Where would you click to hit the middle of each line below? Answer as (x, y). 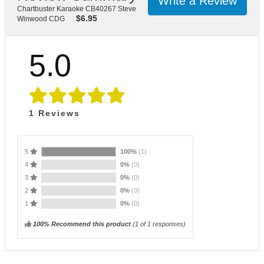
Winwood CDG (41, 19)
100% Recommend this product (82, 224)
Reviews (57, 113)
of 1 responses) (162, 224)
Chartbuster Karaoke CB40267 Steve (77, 9)
